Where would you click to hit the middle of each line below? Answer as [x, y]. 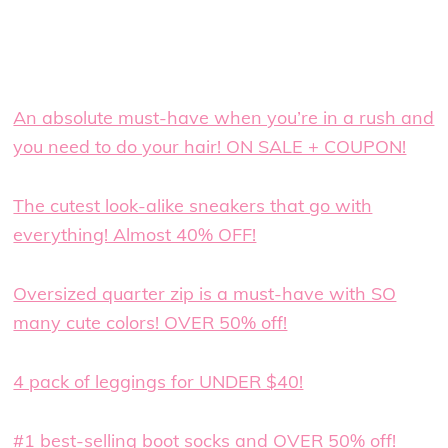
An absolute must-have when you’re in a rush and [224, 118]
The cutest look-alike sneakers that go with [193, 206]
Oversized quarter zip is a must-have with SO [205, 294]
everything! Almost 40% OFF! [135, 235]
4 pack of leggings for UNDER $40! [158, 382]
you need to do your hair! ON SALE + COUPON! [210, 147]
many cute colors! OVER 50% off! [150, 323]
